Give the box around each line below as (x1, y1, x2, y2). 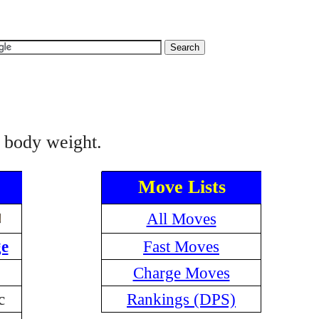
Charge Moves (132, 263, 230, 282)
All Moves (146, 209, 216, 228)
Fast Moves (143, 237, 219, 256)
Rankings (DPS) (127, 290, 236, 308)
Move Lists (137, 177, 226, 197)
